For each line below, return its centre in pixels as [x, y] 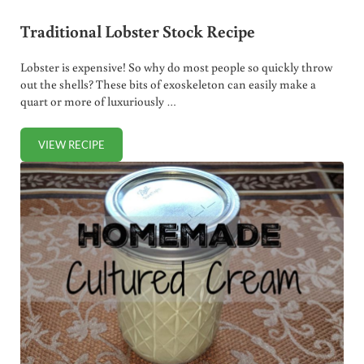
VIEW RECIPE [71, 145]
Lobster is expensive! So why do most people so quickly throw [176, 67]
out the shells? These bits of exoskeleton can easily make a [168, 84]
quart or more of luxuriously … [98, 102]
